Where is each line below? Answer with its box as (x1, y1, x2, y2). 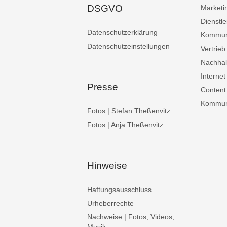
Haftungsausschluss (87, 185, 152, 194)
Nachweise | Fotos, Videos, (87, 213, 174, 221)
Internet (201, 72, 225, 81)
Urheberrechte (87, 199, 134, 208)
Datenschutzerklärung (87, 28, 158, 37)
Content (201, 86, 226, 94)
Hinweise (87, 160, 127, 171)
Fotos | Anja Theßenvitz (87, 121, 163, 129)
